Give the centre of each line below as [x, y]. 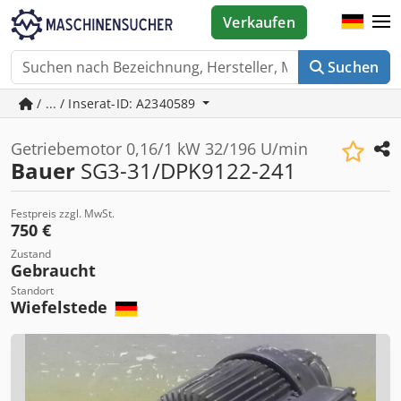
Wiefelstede [61, 307]
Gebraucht [53, 270]
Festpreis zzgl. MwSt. [63, 213]
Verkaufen [259, 22]
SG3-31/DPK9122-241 [186, 171]
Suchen [353, 67]
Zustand [31, 254]
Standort [32, 290]
